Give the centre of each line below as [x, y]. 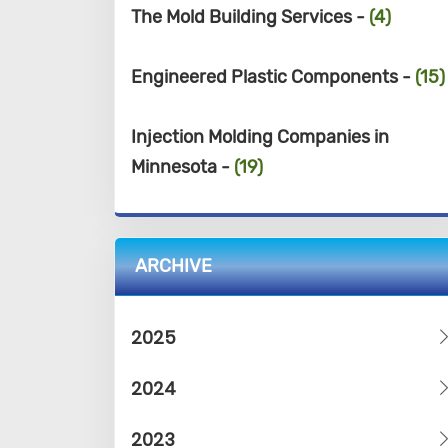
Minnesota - [182, 167]
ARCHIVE [173, 266]
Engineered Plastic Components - [273, 77]
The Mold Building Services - [250, 17]
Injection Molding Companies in [260, 137]
